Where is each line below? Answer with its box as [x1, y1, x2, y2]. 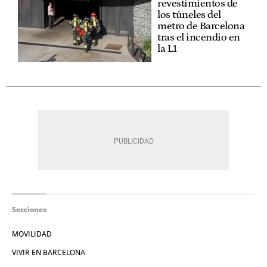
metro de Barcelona [157, 20, 244, 33]
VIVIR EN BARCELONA [12, 247, 85, 258]
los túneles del [157, 9, 221, 21]
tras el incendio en [157, 32, 240, 44]
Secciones [12, 204, 46, 215]
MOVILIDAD [12, 229, 52, 240]
